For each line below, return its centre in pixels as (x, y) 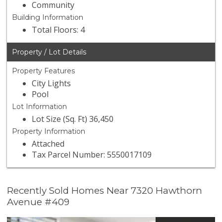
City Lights (52, 83)
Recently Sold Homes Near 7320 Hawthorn (105, 191)
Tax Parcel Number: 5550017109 (92, 155)
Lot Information (40, 107)
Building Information (48, 18)
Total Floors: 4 (58, 30)
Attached (48, 144)
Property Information (49, 132)
